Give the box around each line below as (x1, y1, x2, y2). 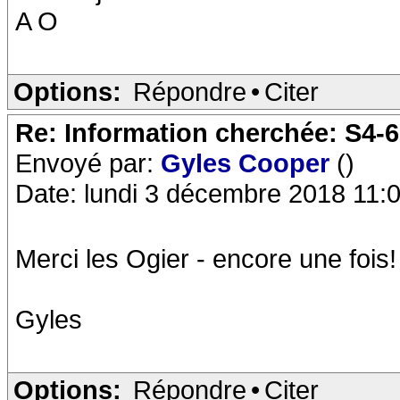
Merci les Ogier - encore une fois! (15, 244, 396, 273)
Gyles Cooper (161, 148, 337, 178)
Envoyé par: (15, 148, 161, 178)
